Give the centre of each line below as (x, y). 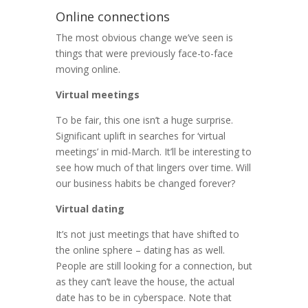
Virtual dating (90, 209)
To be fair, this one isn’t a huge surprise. (144, 120)
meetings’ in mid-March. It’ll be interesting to (153, 152)
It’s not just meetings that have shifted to (147, 234)
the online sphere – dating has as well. (140, 250)
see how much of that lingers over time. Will (153, 168)
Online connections (112, 17)
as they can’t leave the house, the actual (145, 282)
